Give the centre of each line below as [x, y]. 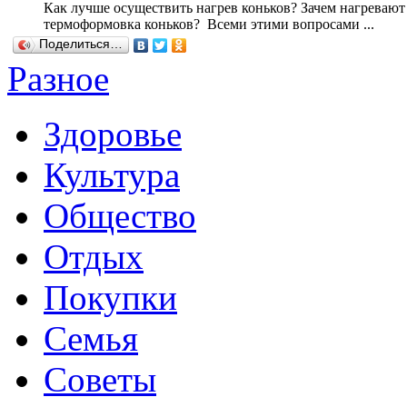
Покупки [110, 298]
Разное [58, 79]
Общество [120, 216]
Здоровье [113, 134]
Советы [100, 380]
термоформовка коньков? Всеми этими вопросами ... [209, 25]
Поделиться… [81, 45]
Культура [112, 175]
